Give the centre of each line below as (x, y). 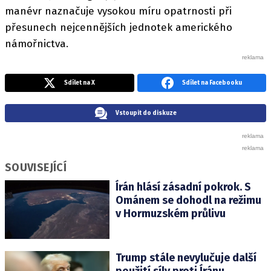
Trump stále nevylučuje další (186, 258)
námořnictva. (37, 44)
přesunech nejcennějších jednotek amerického (119, 28)
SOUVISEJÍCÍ (36, 168)
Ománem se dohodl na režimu (188, 201)
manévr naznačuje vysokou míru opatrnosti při (118, 11)
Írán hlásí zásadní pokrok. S (183, 187)
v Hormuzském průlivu (170, 214)
